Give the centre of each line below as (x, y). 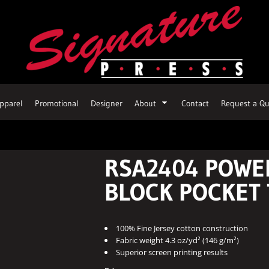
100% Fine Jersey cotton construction (182, 228)
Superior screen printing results (172, 252)
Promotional (57, 103)
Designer (107, 103)
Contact (195, 103)
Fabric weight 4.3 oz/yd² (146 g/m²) (177, 240)
